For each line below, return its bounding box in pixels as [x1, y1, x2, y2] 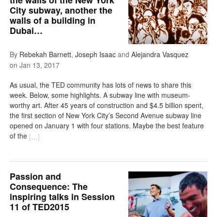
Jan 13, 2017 [19, 60, 60, 70]
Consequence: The [10, 180, 88, 193]
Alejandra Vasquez [131, 49, 188, 59]
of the [10, 131, 29, 141]
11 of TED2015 [10, 201, 69, 214]
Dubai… [10, 24, 43, 37]
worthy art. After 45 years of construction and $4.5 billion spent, [10, 100, 203, 110]
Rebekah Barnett [19, 49, 71, 59]
